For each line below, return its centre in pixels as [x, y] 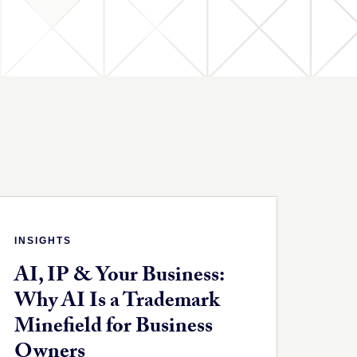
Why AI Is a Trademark [117, 302]
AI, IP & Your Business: [119, 277]
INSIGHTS [43, 240]
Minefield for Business [113, 328]
